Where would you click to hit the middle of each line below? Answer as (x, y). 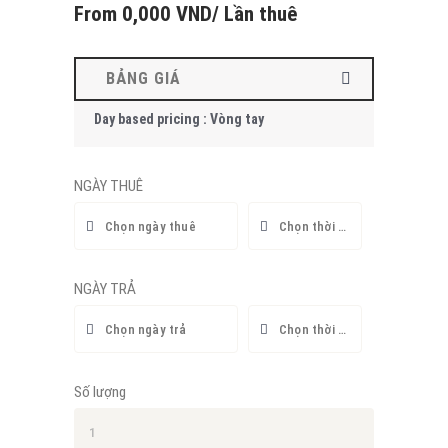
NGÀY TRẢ (105, 289)
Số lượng (100, 392)
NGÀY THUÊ (108, 186)
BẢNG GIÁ (143, 79)
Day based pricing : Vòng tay (179, 119)
